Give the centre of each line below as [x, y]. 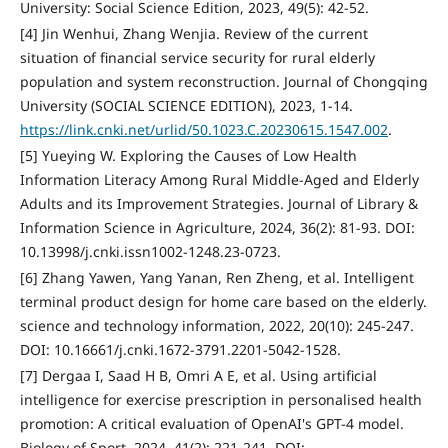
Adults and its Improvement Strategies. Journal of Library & [218, 203]
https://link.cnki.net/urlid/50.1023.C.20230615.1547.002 [203, 129]
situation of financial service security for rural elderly [197, 57]
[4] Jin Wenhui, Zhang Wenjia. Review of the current [193, 33]
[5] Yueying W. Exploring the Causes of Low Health [188, 155]
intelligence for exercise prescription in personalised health [220, 399]
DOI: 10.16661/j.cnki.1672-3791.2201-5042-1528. [180, 349]
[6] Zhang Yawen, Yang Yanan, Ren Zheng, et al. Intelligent [216, 277]
